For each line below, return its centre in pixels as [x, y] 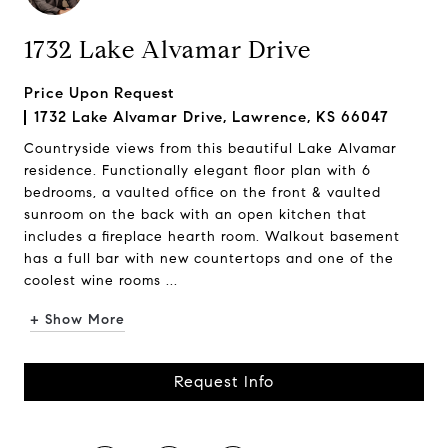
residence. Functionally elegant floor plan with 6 [197, 170]
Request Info [224, 381]
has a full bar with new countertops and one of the [209, 258]
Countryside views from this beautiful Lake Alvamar [210, 148]
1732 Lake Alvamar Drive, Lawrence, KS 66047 [211, 117]
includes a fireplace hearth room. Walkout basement [212, 236]
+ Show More [77, 319]
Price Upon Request [99, 93]
